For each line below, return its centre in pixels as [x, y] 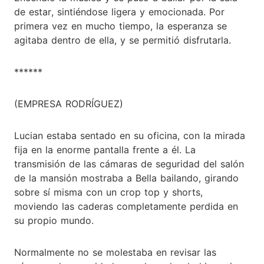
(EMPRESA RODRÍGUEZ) [69, 103]
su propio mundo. [54, 220]
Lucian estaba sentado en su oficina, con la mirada [130, 135]
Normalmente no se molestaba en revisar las [115, 252]
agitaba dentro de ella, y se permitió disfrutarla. [123, 40]
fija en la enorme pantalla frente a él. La [105, 149]
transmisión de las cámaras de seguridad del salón [129, 164]
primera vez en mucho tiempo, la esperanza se [121, 26]
